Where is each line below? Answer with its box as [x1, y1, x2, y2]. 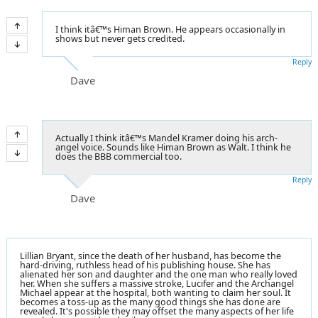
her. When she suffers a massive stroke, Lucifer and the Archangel [20, 277, 294, 290]
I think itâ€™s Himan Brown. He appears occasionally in [55, 23, 285, 35]
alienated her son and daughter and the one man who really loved [20, 268, 297, 280]
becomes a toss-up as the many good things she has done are [20, 295, 280, 308]
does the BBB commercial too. [55, 150, 182, 163]
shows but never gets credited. [55, 32, 185, 45]
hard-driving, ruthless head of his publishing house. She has [20, 258, 270, 271]
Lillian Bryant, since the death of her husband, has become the [20, 249, 281, 262]
